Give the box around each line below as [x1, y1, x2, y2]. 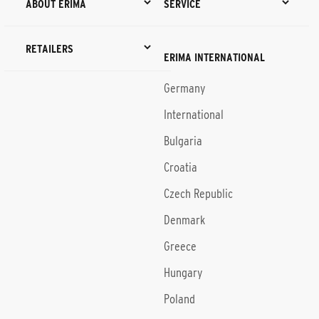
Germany [164, 81, 206, 95]
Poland [164, 292, 196, 306]
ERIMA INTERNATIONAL [164, 51, 266, 63]
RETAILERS [26, 42, 74, 55]
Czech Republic [164, 187, 234, 201]
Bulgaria [164, 134, 203, 148]
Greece [164, 239, 197, 253]
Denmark [164, 213, 206, 227]
